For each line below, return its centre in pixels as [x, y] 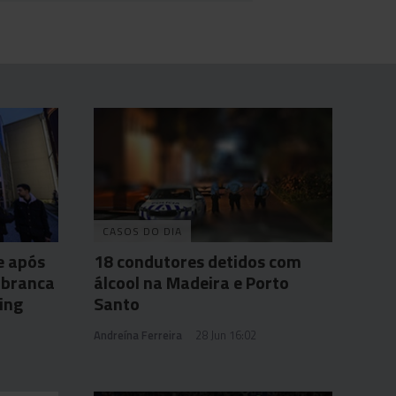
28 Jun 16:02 [226, 335]
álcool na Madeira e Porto [191, 283]
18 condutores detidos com [198, 262]
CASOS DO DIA [142, 232]
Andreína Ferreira [138, 335]
